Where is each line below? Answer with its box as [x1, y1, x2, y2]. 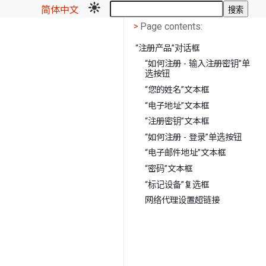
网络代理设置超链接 [145, 195, 220, 206]
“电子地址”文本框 [145, 100, 210, 111]
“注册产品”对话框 [135, 43, 200, 53]
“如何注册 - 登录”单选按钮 [145, 132, 242, 142]
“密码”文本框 [145, 163, 193, 174]
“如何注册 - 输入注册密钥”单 [145, 59, 251, 69]
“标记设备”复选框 [145, 179, 210, 190]
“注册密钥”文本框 [145, 116, 210, 127]
